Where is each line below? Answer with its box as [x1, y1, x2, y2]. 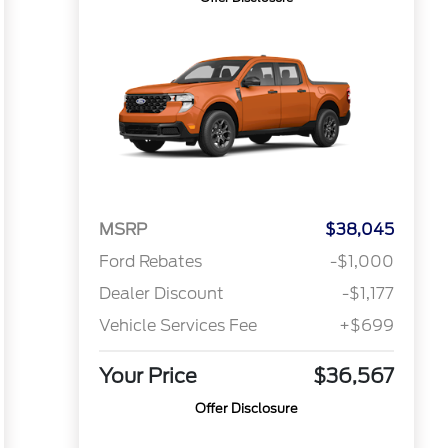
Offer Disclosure [194, 401, 298, 417]
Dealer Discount [98, 284, 224, 304]
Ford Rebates [98, 252, 202, 272]
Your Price [98, 364, 197, 389]
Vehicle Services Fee [98, 316, 257, 336]
